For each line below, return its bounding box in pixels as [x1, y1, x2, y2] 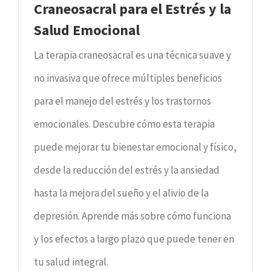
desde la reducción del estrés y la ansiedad [34, 163, 220, 177]
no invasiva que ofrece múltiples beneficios [34, 71, 222, 85]
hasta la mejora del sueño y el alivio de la [34, 186, 209, 200]
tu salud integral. [34, 255, 108, 269]
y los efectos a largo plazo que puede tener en [34, 232, 234, 246]
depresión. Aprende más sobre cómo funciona [34, 209, 231, 223]
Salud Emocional [34, 20, 140, 39]
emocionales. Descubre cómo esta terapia [34, 117, 215, 131]
